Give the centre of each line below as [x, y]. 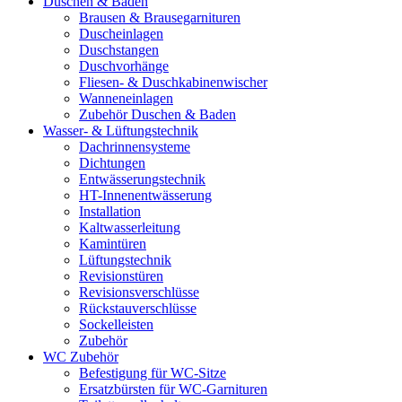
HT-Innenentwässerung [145, 195]
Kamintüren [113, 244]
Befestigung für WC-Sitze [153, 373]
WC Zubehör [81, 357]
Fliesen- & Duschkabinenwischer [173, 82]
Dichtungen [112, 163]
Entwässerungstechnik [142, 179]
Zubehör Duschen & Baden [157, 114]
